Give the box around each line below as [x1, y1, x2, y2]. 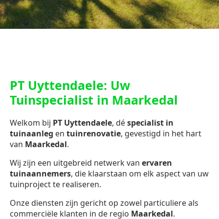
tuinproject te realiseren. [10, 179, 101, 190]
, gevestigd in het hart [121, 128, 201, 139]
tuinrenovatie [66, 128, 121, 139]
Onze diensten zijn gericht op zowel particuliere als [10, 197, 198, 209]
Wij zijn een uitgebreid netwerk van [10, 157, 142, 169]
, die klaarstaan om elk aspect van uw [71, 168, 209, 179]
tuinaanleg [10, 128, 53, 139]
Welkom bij [10, 117, 53, 129]
